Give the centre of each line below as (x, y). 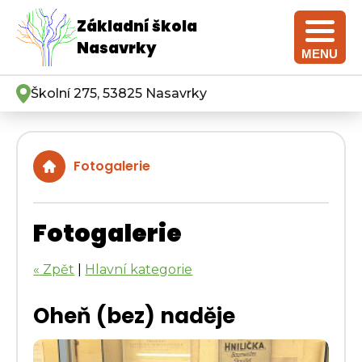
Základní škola (137, 26)
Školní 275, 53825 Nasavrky (119, 93)
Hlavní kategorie (139, 270)
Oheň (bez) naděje (135, 316)
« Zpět (54, 270)
